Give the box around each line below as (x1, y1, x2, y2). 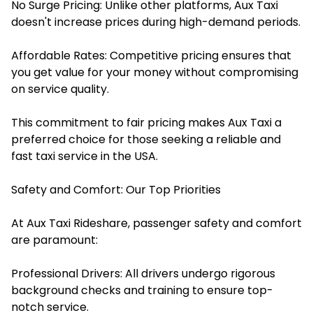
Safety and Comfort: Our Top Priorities (11, 181, 221, 198)
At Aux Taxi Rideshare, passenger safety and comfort (11, 214, 302, 231)
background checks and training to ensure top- (11, 282, 273, 298)
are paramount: (11, 231, 98, 248)
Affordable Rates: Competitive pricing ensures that (11, 47, 291, 64)
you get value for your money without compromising (11, 64, 298, 80)
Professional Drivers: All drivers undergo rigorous (11, 265, 275, 282)
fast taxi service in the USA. (11, 147, 158, 164)
